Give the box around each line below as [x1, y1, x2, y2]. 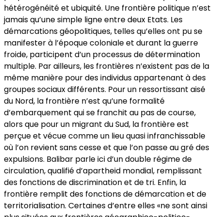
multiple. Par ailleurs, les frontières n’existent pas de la [4, 61, 209, 72]
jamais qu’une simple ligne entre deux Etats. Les [4, 14, 183, 26]
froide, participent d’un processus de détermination [4, 49, 200, 61]
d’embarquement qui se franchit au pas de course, [4, 107, 196, 119]
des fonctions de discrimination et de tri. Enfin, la [4, 177, 186, 188]
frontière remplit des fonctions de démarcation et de [4, 188, 206, 200]
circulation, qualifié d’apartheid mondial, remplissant [4, 165, 202, 177]
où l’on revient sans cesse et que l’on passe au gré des [4, 142, 209, 154]
